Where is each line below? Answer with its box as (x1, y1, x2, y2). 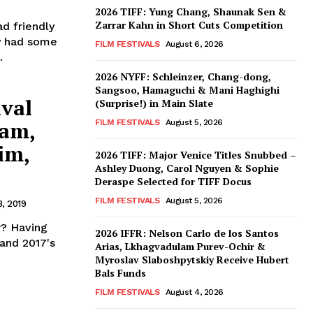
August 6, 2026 (165, 39, 224, 50)
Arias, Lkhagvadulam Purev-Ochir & (95, 240, 265, 254)
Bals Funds (95, 266, 146, 280)
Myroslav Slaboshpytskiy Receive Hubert (95, 253, 289, 267)
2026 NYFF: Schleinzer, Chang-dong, (95, 70, 271, 84)
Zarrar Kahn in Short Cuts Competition (95, 18, 283, 32)
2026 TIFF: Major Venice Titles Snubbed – (95, 148, 296, 162)
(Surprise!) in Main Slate (95, 96, 213, 110)
